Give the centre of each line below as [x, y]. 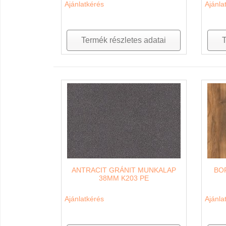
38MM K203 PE [124, 178]
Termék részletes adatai [124, 40]
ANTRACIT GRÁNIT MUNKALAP [124, 170]
